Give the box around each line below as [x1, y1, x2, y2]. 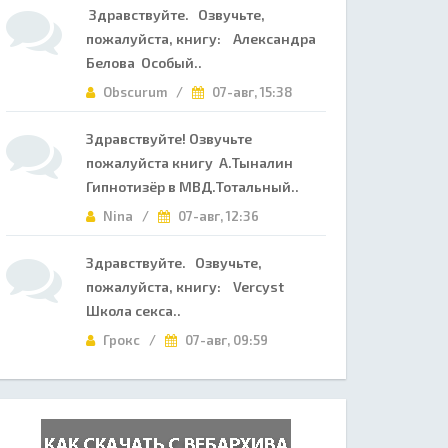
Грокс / [100, 332, 165, 348]
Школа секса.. [86, 302, 181, 319]
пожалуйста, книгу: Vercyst [86, 278, 284, 295]
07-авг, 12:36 [175, 208, 259, 224]
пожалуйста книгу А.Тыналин [86, 154, 293, 171]
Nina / [100, 208, 158, 224]
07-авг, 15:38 [209, 84, 293, 100]
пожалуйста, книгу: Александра [86, 30, 316, 47]
